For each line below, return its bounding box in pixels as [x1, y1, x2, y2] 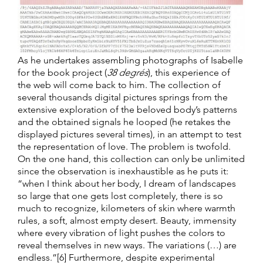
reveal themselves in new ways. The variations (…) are [18, 240, 237, 251]
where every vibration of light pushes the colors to [18, 227, 225, 239]
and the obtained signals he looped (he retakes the [18, 116, 231, 128]
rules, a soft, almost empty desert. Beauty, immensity [18, 215, 236, 227]
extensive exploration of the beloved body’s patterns [18, 104, 237, 116]
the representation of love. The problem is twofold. [18, 141, 231, 153]
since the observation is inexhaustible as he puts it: [18, 166, 228, 177]
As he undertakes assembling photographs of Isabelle [18, 55, 243, 66]
